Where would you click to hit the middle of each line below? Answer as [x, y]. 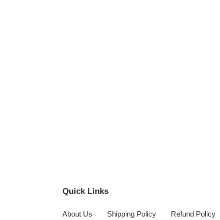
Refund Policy [193, 214]
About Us [77, 214]
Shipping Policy [132, 214]
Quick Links [85, 192]
